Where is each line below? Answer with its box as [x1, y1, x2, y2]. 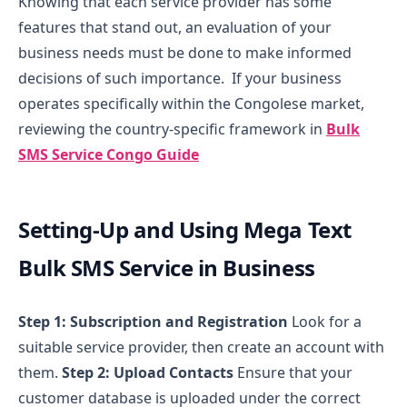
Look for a [292, 311, 362, 332]
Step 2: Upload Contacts [62, 362, 233, 382]
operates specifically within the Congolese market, [18, 93, 364, 114]
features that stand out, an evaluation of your [18, 16, 332, 37]
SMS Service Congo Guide [18, 144, 199, 164]
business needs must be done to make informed [18, 42, 352, 63]
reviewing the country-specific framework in [18, 118, 326, 139]
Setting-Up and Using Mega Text [18, 213, 352, 244]
